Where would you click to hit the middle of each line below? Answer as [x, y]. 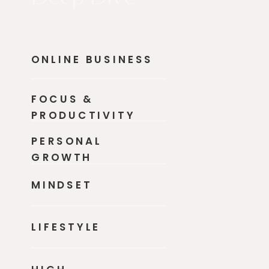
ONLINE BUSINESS [92, 59]
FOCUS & [62, 99]
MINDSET [62, 185]
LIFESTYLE [66, 227]
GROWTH [64, 157]
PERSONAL [66, 141]
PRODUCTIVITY [83, 115]
